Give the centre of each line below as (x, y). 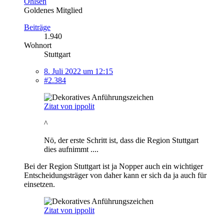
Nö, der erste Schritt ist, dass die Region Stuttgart (121, 140)
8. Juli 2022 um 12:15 (78, 71)
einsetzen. (39, 184)
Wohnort (38, 45)
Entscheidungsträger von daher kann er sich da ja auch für (115, 175)
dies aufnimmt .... (71, 149)
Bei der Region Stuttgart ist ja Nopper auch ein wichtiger (113, 166)
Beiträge (37, 27)
